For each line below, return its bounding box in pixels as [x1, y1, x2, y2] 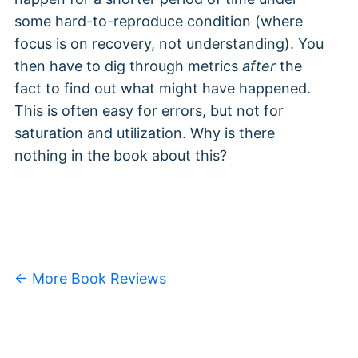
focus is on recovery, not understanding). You [14, 35, 324, 53]
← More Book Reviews [14, 270, 166, 288]
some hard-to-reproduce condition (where [14, 13, 303, 30]
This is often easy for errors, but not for [14, 102, 284, 120]
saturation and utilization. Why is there [14, 125, 275, 142]
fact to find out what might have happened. [14, 80, 311, 97]
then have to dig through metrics [14, 58, 242, 75]
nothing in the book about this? [14, 147, 227, 165]
